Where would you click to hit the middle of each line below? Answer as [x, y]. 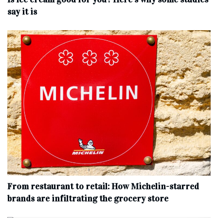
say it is [22, 11]
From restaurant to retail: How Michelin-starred [103, 186]
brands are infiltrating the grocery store [88, 198]
